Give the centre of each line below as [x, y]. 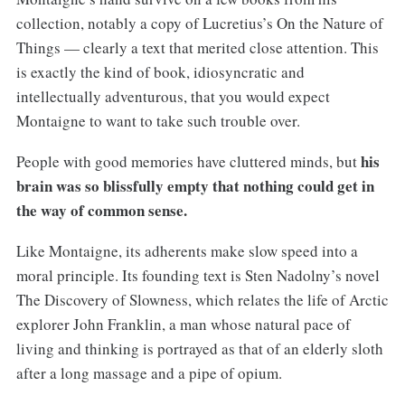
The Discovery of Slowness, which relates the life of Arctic [202, 299]
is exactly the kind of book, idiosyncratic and [160, 71]
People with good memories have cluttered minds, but [188, 161]
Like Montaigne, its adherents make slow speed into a [187, 250]
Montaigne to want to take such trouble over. [158, 120]
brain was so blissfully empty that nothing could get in [195, 185]
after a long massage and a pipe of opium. [149, 372]
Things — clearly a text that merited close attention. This [197, 47]
